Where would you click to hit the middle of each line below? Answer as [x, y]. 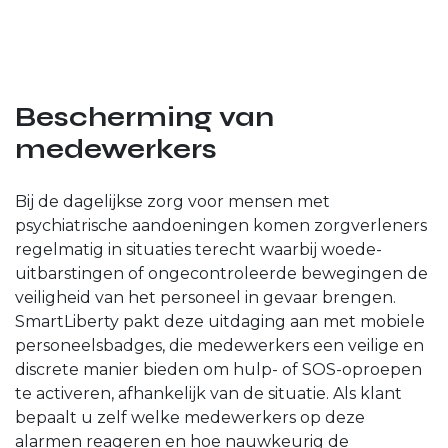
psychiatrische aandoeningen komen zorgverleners [221, 225]
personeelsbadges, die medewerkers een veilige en [219, 345]
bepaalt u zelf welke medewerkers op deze [190, 417]
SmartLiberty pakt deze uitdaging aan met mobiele [220, 321]
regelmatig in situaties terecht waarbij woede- [198, 249]
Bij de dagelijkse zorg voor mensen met [172, 201]
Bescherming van [144, 116]
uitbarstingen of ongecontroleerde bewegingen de [221, 273]
